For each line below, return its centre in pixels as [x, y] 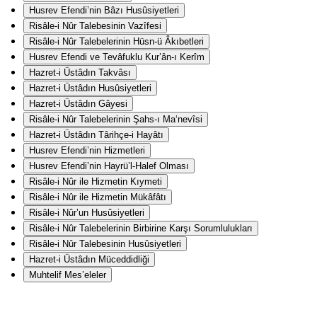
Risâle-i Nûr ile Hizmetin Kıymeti [96, 181]
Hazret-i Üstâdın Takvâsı [80, 72]
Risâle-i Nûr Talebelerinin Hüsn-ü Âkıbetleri [116, 41]
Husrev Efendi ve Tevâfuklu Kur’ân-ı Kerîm [117, 57]
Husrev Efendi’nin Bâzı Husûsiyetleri [104, 10]
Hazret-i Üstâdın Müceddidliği [89, 259]
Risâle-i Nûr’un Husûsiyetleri [87, 212]
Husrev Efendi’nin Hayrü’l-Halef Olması [109, 166]
